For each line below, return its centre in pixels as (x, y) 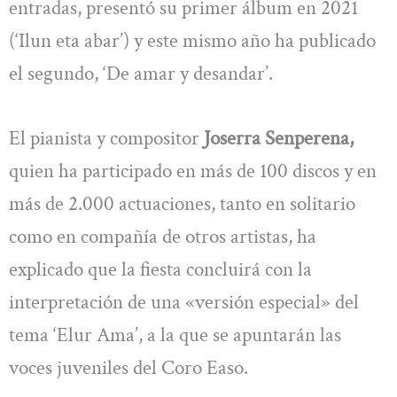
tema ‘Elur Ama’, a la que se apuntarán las (175, 335)
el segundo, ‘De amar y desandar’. (141, 73)
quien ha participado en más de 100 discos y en (193, 171)
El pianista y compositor (106, 139)
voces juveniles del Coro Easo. (128, 368)
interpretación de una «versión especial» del (184, 303)
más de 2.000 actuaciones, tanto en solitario (182, 204)
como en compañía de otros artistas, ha (163, 237)
